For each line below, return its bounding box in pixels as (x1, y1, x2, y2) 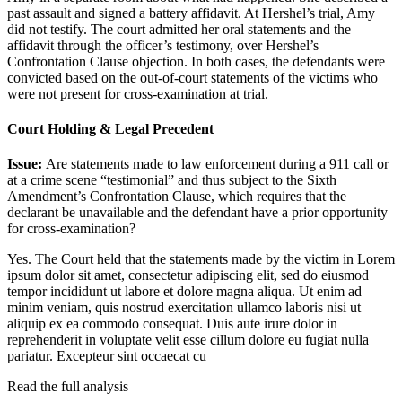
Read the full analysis (7, 379, 128, 395)
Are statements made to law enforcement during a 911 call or (46, 156, 389, 172)
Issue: (7, 156, 46, 172)
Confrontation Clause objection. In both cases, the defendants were (7, 53, 385, 69)
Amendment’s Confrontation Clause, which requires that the (7, 188, 346, 205)
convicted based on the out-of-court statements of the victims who (7, 69, 378, 85)
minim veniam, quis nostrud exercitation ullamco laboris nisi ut (7, 300, 361, 316)
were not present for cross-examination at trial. (7, 85, 268, 101)
